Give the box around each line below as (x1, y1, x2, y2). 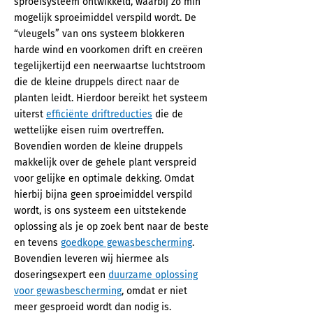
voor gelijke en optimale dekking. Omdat (14, 173, 194, 184)
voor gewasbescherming (14, 285, 122, 297)
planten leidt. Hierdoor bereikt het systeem (14, 92, 208, 104)
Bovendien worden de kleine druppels (14, 140, 183, 152)
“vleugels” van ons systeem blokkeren (14, 28, 184, 40)
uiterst (14, 108, 46, 120)
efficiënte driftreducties (46, 108, 152, 120)
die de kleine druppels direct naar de (14, 76, 180, 88)
